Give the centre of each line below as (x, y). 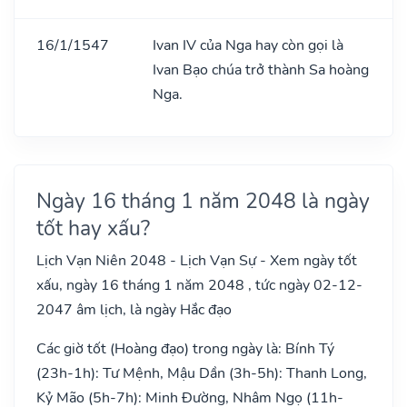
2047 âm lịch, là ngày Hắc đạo (134, 309)
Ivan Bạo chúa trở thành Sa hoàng (261, 69)
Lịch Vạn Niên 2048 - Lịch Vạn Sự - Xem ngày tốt (197, 260)
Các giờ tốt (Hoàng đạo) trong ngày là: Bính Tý (185, 348)
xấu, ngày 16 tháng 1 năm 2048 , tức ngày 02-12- (199, 285)
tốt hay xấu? (93, 228)
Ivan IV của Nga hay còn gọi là (248, 45)
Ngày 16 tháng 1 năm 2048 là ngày (203, 200)
